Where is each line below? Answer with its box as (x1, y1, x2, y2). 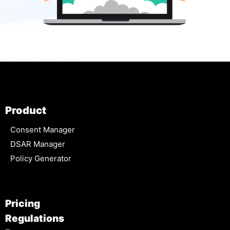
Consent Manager (10, 125, 75, 135)
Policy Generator (10, 154, 71, 164)
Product (5, 104, 46, 117)
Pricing (5, 198, 40, 210)
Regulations (5, 213, 64, 225)
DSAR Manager (10, 139, 65, 149)
